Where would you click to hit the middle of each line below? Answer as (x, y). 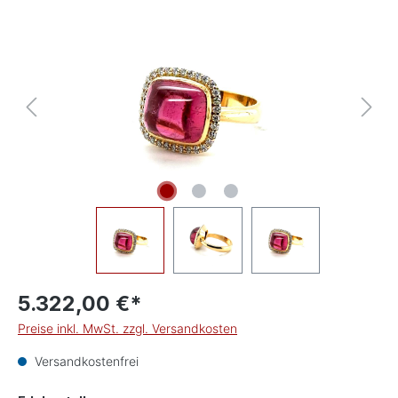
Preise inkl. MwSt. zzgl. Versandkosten (127, 328)
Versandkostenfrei (85, 361)
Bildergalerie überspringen (92, 16)
